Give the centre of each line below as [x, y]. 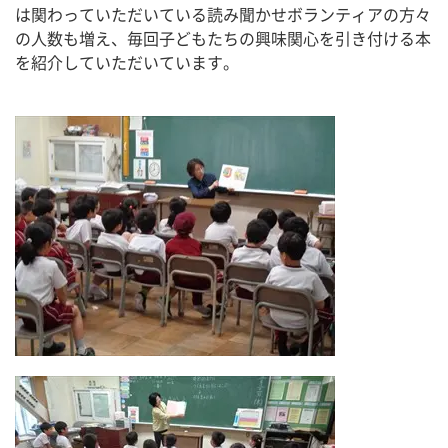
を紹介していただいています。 [127, 63]
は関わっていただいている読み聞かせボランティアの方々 [223, 15]
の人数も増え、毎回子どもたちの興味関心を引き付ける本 [223, 39]
